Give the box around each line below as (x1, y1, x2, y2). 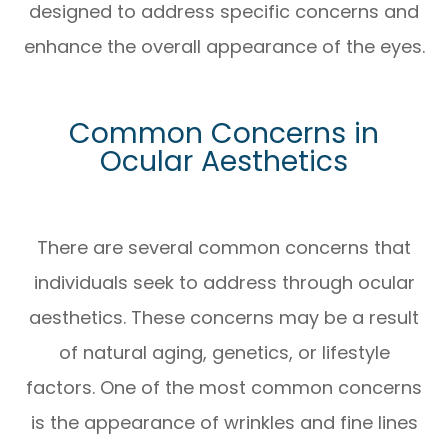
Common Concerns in (69, 113, 379, 154)
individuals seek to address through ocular (33, 270, 415, 296)
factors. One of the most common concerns (26, 375, 422, 401)
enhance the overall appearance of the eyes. (23, 34, 425, 60)
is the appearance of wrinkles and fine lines (30, 410, 418, 436)
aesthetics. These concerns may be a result (29, 305, 419, 331)
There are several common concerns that (37, 235, 411, 261)
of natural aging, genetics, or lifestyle (58, 340, 390, 366)
